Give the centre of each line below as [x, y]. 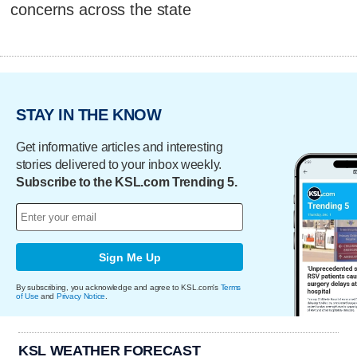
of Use [27, 296]
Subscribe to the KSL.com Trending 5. [127, 182]
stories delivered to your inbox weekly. [119, 165]
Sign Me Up [129, 257]
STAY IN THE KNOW [89, 114]
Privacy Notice [81, 296]
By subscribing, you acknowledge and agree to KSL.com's [118, 288]
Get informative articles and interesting [120, 147]
